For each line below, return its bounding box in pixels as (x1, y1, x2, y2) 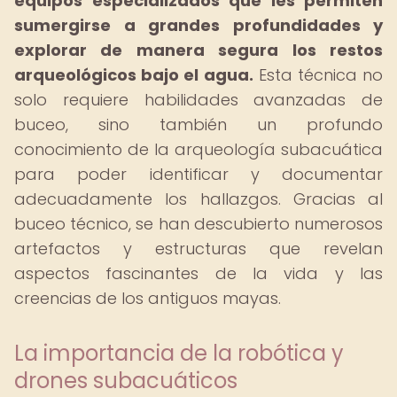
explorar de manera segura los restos (14, 39, 383, 61)
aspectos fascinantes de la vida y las (14, 262, 383, 284)
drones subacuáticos (14, 366, 237, 395)
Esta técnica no (253, 64, 383, 86)
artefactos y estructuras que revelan (14, 237, 383, 260)
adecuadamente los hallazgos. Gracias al (14, 188, 383, 210)
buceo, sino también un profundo (14, 113, 383, 136)
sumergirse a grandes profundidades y (14, 14, 383, 36)
